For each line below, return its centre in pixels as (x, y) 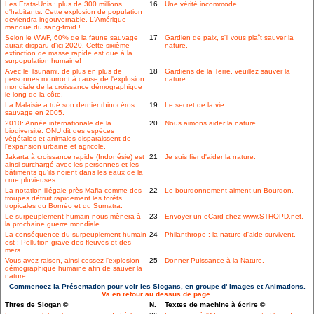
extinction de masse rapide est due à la (69, 53)
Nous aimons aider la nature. (211, 123)
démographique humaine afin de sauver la (74, 268)
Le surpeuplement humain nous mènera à (73, 217)
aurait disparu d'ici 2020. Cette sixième (67, 46)
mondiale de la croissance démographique (74, 87)
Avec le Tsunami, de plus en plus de (63, 71)
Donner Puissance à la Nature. (214, 261)
